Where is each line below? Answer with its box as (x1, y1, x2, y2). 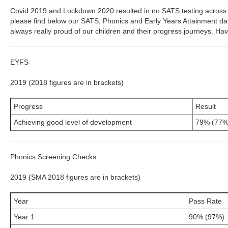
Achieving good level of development (14, 118, 132, 126)
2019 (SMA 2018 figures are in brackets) (10, 173, 141, 181)
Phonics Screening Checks (10, 153, 97, 161)
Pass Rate (189, 197, 222, 205)
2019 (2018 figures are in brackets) (10, 78, 124, 87)
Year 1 (14, 213, 117, 221)
